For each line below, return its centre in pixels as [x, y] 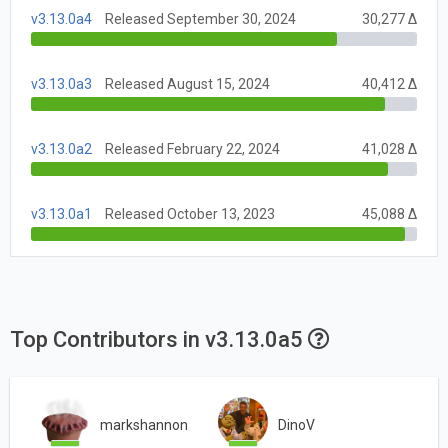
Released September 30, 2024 [200, 18]
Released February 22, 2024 [192, 148]
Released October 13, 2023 [190, 213]
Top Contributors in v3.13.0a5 [159, 339]
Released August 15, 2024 [187, 83]
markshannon [144, 425]
